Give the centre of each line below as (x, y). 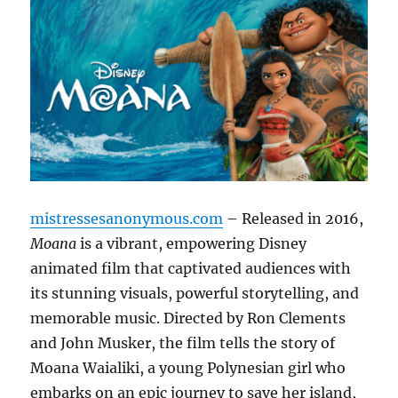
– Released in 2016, (294, 218)
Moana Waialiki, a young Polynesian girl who (188, 367)
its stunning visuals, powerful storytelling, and (195, 293)
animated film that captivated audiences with (191, 268)
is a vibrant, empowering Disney (192, 243)
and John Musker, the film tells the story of (183, 342)
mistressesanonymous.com (127, 218)
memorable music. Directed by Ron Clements (188, 318)
